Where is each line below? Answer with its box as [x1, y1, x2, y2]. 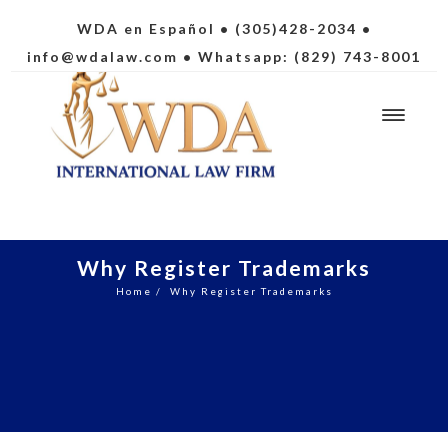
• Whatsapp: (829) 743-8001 [178, 48, 421, 65]
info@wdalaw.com [27, 48, 178, 65]
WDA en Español [76, 20, 215, 37]
